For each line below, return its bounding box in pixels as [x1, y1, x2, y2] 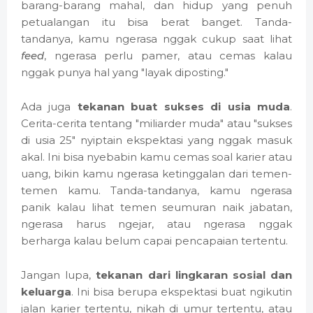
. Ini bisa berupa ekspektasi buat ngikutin [71, 285, 292, 299]
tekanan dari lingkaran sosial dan [96, 268, 293, 282]
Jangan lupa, [21, 268, 96, 282]
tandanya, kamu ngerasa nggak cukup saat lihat [21, 32, 292, 46]
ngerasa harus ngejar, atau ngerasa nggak [21, 217, 292, 231]
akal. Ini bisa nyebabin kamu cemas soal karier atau [21, 150, 292, 164]
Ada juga [21, 100, 78, 114]
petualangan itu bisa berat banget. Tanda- [21, 15, 292, 29]
